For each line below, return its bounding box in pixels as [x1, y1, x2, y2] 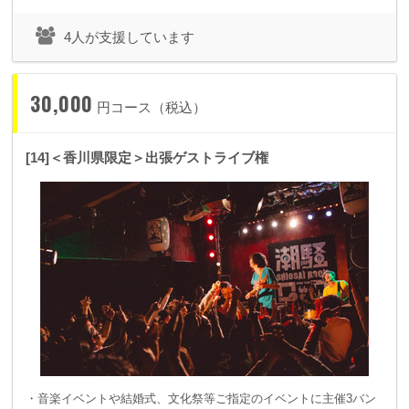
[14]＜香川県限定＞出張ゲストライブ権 [26, 150, 268, 166]
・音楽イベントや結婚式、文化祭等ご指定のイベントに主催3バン [26, 392, 376, 406]
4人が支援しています [64, 29, 194, 46]
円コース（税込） [97, 100, 207, 116]
